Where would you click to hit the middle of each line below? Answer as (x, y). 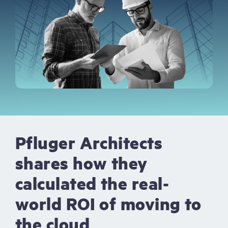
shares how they (81, 163)
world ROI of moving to (108, 204)
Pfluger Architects (89, 142)
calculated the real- (92, 183)
